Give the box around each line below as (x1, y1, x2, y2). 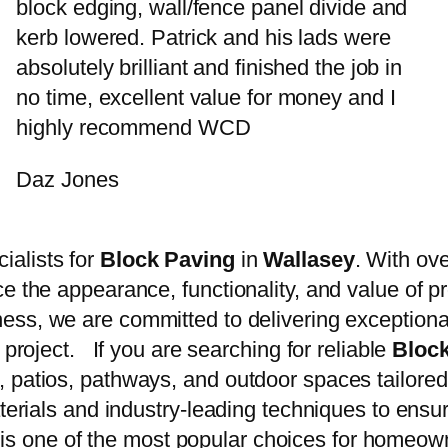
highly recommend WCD (16, 115, 251, 141)
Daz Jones (16, 167, 119, 193)
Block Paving (99, 247, 235, 273)
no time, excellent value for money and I (16, 85, 396, 111)
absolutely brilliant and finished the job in (16, 55, 403, 81)
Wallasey (263, 247, 355, 273)
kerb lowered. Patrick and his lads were (16, 25, 391, 51)
